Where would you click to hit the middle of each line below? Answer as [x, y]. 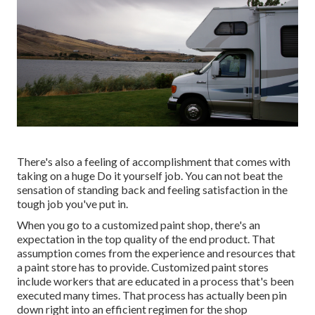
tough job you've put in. [72, 203]
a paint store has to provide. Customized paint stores [143, 266]
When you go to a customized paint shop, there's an [139, 224]
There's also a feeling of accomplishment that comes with [154, 161]
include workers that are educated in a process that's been [155, 281]
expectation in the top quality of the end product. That [146, 238]
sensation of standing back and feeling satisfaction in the [152, 189]
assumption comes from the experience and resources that [156, 252]
